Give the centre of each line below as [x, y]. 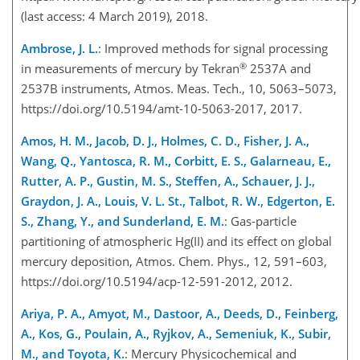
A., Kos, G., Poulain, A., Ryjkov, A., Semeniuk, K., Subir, [176, 334]
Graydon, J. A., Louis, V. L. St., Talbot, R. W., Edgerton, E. [178, 201]
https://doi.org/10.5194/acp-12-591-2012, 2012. [160, 282]
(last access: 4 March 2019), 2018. [118, 16]
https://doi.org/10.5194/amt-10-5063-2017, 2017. [165, 109]
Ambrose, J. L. [59, 49]
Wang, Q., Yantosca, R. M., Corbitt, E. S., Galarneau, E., [176, 161]
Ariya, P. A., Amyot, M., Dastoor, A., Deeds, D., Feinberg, [180, 314]
